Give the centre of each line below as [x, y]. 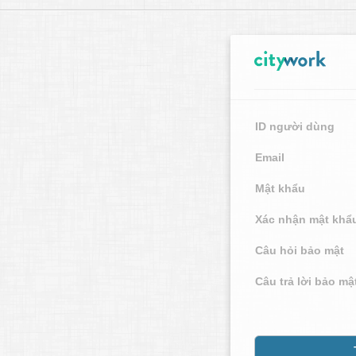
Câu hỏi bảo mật [300, 250]
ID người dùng [295, 126]
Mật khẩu [280, 188]
